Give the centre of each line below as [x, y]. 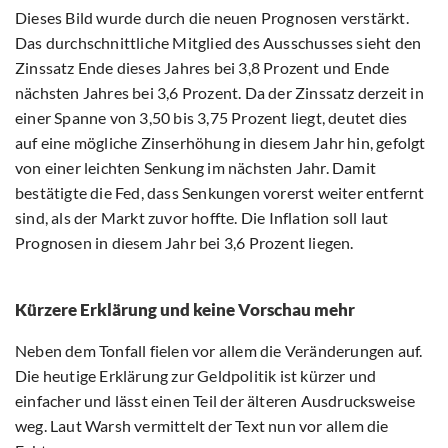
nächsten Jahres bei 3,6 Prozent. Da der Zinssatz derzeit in [219, 93]
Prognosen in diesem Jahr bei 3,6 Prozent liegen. [184, 243]
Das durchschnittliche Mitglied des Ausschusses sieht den [218, 43]
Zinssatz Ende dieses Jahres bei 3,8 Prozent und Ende [202, 68]
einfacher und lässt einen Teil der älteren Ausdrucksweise [215, 401]
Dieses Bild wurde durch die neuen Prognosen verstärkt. [212, 18]
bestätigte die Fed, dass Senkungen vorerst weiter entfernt [220, 193]
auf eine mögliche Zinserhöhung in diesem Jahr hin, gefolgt [220, 143]
